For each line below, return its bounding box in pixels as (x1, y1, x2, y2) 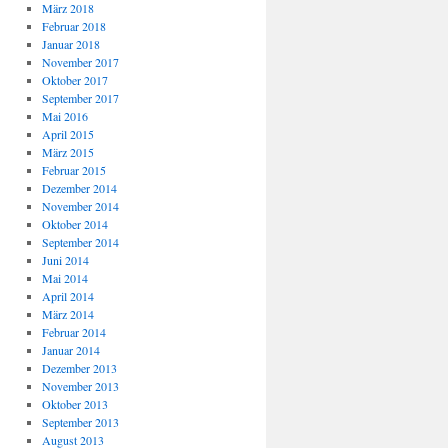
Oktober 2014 (41, 216, 108, 232)
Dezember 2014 (41, 180, 117, 196)
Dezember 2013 (41, 360, 117, 376)
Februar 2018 (41, 18, 106, 34)
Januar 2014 (41, 342, 100, 358)
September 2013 (41, 414, 119, 430)
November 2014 (41, 198, 119, 214)
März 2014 (41, 306, 94, 322)
